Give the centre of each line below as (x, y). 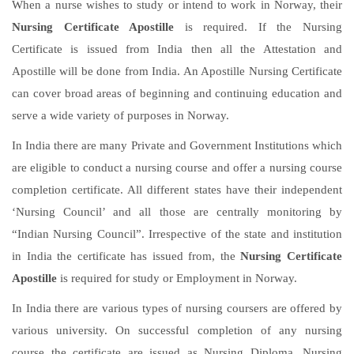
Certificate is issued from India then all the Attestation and (177, 49)
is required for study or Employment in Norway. (177, 279)
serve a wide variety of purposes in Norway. (121, 116)
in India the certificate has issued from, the (126, 256)
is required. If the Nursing (264, 27)
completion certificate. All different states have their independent (177, 190)
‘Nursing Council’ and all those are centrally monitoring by (177, 212)
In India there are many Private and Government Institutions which (177, 146)
